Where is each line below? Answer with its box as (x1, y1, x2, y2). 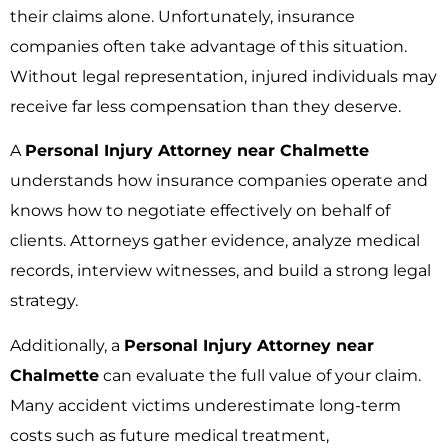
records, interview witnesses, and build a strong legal (10, 261, 431, 281)
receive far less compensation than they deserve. (10, 97, 401, 117)
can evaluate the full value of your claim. (99, 365, 421, 385)
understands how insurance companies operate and (10, 171, 428, 191)
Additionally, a (10, 335, 124, 355)
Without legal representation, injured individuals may (10, 67, 437, 87)
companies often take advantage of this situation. (10, 37, 407, 57)
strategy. (10, 291, 78, 311)
